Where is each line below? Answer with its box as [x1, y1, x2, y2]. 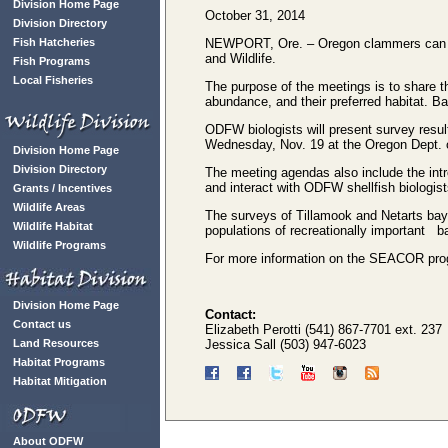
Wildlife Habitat [13, 220, 93, 232]
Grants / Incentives [13, 182, 112, 194]
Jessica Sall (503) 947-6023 [205, 337, 366, 352]
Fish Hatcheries [13, 36, 95, 48]
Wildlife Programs [13, 239, 106, 251]
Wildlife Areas [13, 201, 85, 213]
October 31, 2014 [205, 8, 305, 23]
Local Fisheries [13, 74, 93, 86]
